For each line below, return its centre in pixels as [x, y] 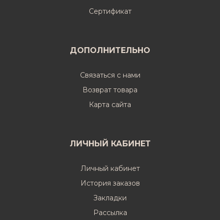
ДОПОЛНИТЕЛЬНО [110, 50]
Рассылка [110, 213]
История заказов [110, 183]
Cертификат [110, 11]
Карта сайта [110, 105]
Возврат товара [110, 90]
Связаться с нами [110, 75]
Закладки [110, 198]
